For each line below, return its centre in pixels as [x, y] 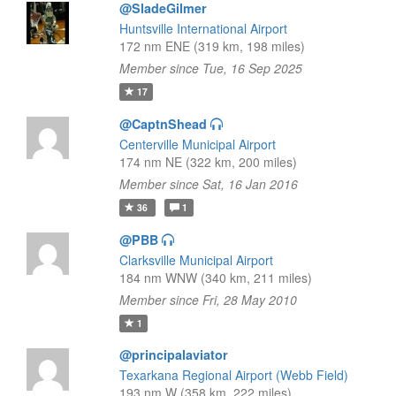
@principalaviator [173, 354]
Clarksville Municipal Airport [196, 260]
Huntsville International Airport [203, 28]
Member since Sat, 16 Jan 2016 [208, 184]
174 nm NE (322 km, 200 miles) [208, 162]
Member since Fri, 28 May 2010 [208, 300]
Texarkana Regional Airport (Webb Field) [233, 375]
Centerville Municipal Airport [197, 144]
